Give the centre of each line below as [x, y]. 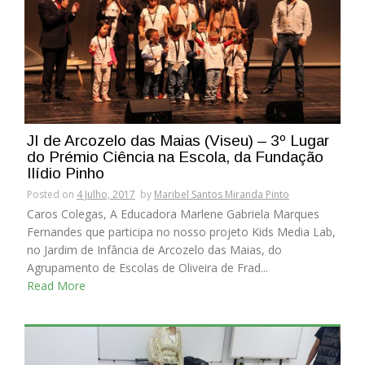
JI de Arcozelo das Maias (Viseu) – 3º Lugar [178, 140]
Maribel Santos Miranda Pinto [222, 194]
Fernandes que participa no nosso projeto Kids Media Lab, [181, 231]
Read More [56, 285]
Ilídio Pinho [66, 173]
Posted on [52, 194]
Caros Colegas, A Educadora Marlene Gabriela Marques [173, 213]
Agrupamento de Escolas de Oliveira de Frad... [147, 267]
